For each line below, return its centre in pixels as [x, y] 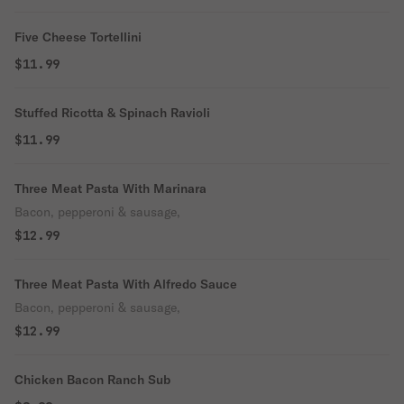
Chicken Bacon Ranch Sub [92, 380]
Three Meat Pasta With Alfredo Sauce [126, 284]
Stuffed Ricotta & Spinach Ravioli [112, 113]
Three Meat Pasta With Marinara [110, 188]
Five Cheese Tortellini [78, 37]
